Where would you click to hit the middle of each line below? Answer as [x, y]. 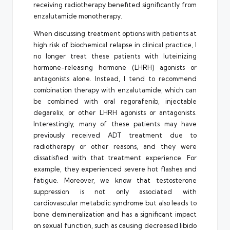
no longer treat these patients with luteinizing [115, 56]
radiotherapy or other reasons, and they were [115, 146]
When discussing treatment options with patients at [115, 33]
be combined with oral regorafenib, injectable [115, 101]
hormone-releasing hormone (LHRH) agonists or [115, 67]
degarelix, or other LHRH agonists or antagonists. [115, 112]
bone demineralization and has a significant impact [115, 214]
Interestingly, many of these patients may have [115, 123]
